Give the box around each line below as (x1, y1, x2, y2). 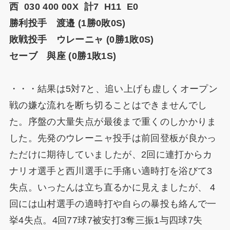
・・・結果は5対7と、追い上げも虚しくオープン (9, 84, 218, 94)
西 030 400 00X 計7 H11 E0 (9, 2, 139, 12)
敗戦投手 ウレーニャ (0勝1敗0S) (9, 34, 154, 45)
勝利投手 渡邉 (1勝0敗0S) (9, 18, 126, 29)
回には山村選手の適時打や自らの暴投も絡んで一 (9, 199, 217, 209)
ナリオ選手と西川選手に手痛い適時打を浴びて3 (9, 166, 213, 177)
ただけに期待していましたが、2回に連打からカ (9, 149, 213, 160)
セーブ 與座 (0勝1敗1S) (9, 51, 117, 62)
